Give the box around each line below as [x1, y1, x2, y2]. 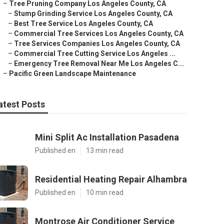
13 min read [86, 146, 123, 154]
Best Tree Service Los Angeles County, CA [14, 19, 153, 27]
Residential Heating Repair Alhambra [35, 174, 187, 184]
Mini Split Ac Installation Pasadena [35, 132, 179, 142]
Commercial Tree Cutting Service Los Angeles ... [14, 49, 175, 57]
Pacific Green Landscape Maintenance [9, 69, 136, 77]
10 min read [86, 188, 123, 196]
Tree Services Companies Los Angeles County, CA [14, 39, 180, 47]
